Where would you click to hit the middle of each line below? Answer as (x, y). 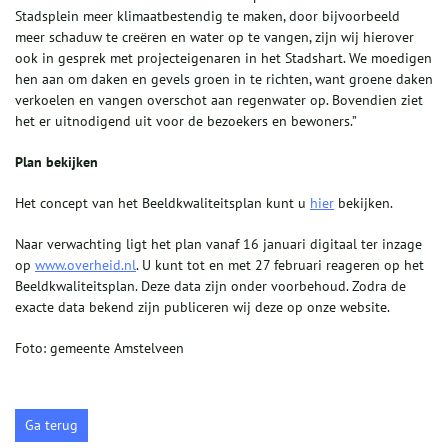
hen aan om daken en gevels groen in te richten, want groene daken (224, 79)
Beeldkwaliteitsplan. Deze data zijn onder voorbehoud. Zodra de (210, 286)
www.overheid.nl (85, 265)
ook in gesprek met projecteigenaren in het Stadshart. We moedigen (223, 58)
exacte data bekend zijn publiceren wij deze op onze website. (202, 307)
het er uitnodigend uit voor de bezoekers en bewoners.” (186, 121)
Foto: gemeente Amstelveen (99, 348)
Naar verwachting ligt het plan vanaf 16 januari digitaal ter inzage (218, 244)
